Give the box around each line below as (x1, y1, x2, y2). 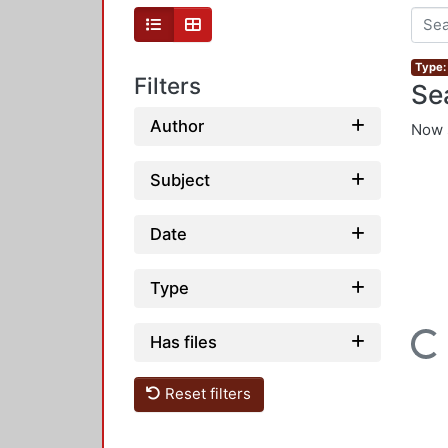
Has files (150, 331, 217, 352)
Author (150, 115, 204, 136)
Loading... (368, 332, 439, 366)
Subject (150, 169, 210, 190)
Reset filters (161, 384, 252, 404)
